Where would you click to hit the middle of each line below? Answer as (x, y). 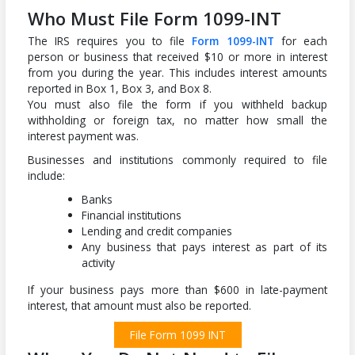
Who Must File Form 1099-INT (154, 18)
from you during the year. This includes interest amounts (177, 73)
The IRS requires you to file (110, 41)
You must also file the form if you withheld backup (177, 105)
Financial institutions (132, 216)
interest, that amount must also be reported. (139, 306)
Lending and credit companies (157, 231)
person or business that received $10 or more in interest (177, 57)
